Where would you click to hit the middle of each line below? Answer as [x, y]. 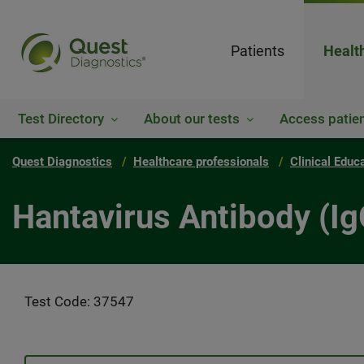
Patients [258, 51]
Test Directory [61, 119]
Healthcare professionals [201, 162]
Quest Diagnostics [62, 162]
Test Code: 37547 [79, 301]
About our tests [192, 119]
